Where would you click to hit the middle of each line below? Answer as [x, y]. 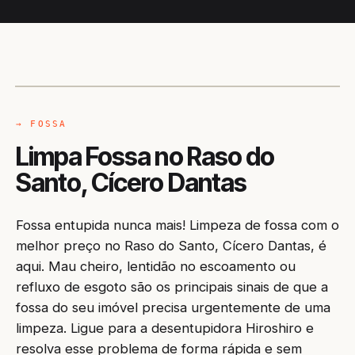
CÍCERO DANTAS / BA [269, 65]
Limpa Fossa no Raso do [145, 157]
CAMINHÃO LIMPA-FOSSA [98, 65]
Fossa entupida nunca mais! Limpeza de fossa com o [177, 225]
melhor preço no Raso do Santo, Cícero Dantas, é [171, 246]
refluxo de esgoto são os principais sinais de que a [172, 287]
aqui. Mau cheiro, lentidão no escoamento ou [156, 266]
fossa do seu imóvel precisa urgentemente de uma [173, 307]
